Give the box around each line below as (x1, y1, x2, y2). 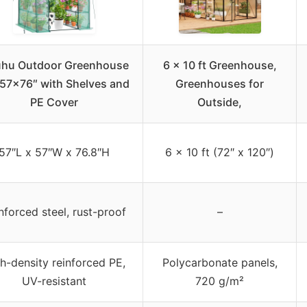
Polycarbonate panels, (162, 255, 278, 269)
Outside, (197, 95, 242, 109)
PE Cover (29, 95, 78, 109)
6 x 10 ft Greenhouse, (162, 58, 277, 72)
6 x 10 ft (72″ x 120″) (165, 145, 274, 159)
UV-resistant (21, 273, 86, 288)
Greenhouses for (175, 76, 264, 90)
